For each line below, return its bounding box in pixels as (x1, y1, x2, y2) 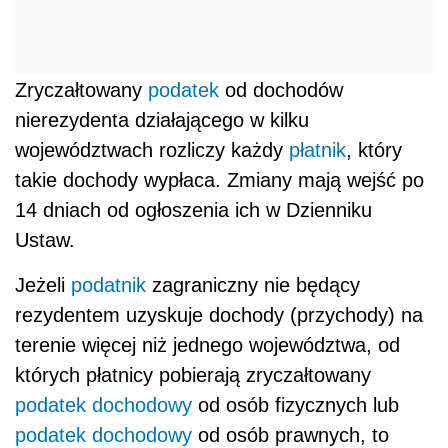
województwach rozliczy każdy (15, 139, 289, 161)
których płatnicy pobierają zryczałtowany (15, 364, 371, 386)
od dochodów (219, 79, 343, 101)
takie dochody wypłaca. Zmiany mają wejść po (15, 169, 424, 191)
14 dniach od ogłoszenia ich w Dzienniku (15, 199, 372, 221)
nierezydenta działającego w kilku (15, 109, 309, 131)
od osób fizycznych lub (192, 394, 399, 416)
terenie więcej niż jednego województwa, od (15, 334, 400, 356)
